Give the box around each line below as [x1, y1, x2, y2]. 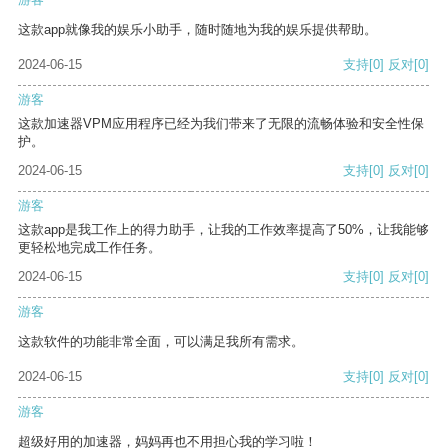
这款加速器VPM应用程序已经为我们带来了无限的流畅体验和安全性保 [18, 116, 424, 132]
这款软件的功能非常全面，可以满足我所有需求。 [18, 334, 304, 350]
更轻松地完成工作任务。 [18, 240, 161, 256]
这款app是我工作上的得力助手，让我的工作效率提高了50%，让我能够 [18, 222, 429, 238]
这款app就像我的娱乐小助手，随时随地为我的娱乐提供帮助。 [18, 22, 377, 38]
